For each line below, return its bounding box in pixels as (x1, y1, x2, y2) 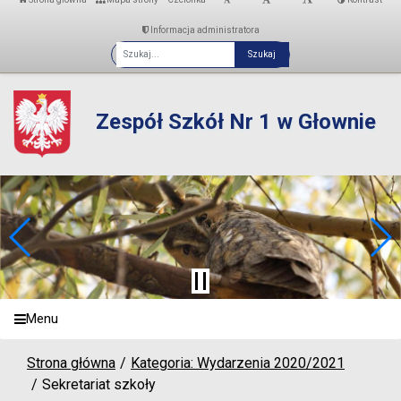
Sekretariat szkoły (42, 375, 156, 393)
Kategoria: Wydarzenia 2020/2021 (131, 354, 345, 371)
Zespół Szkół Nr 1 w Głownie (95, 108, 376, 134)
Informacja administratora (148, 24, 260, 35)
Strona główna (27, 354, 115, 371)
